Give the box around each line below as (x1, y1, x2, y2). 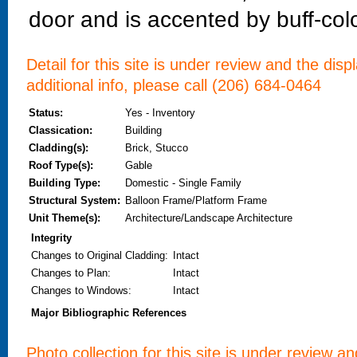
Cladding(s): (29, 142, 88, 154)
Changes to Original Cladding (31, 249, 165, 261)
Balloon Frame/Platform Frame (125, 194, 267, 206)
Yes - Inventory (125, 107, 195, 119)
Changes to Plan (31, 267, 108, 279)
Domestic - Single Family (125, 177, 241, 189)
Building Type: (29, 177, 100, 189)
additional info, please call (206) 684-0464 (26, 76, 321, 94)
